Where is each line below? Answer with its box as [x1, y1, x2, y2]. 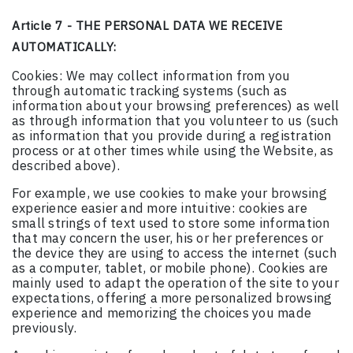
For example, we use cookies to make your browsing [12, 184, 327, 203]
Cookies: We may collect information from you [12, 67, 291, 85]
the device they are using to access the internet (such [12, 244, 336, 262]
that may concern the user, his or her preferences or [12, 229, 324, 247]
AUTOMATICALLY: [12, 39, 117, 55]
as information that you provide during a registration [12, 127, 332, 145]
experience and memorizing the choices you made [12, 304, 312, 322]
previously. [12, 319, 77, 337]
